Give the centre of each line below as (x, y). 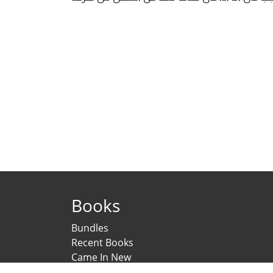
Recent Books (102, 242)
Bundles (90, 228)
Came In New (101, 257)
